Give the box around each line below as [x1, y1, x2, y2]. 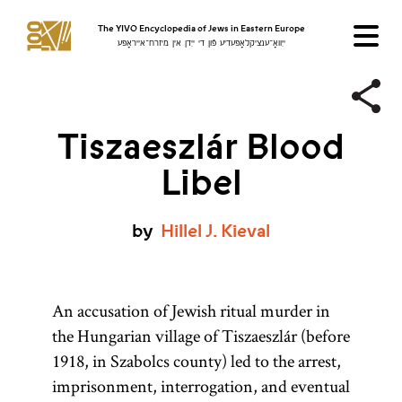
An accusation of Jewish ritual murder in [51, 299, 330, 322]
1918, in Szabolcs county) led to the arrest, [51, 349, 341, 372]
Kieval [221, 219, 270, 243]
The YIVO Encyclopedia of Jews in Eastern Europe [97, 22, 305, 34]
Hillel [161, 219, 202, 243]
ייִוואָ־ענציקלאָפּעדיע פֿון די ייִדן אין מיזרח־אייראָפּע [117, 39, 285, 48]
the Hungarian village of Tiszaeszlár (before [51, 324, 350, 347]
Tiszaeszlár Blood [57, 123, 345, 171]
